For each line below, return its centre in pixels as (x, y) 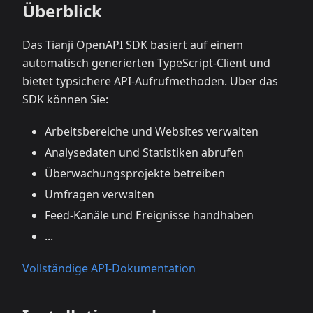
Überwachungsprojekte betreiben (135, 173)
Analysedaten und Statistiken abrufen (144, 152)
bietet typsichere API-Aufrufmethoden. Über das (150, 81)
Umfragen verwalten (100, 194)
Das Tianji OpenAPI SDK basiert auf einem (133, 45)
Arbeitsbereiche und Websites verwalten (152, 131)
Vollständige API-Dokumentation (109, 268)
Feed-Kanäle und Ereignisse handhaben (149, 215)
